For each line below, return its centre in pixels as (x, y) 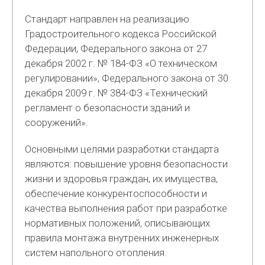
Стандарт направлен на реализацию (107, 19)
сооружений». (57, 122)
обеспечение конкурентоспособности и (116, 193)
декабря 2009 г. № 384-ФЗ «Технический (117, 93)
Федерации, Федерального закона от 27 (116, 49)
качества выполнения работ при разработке (126, 208)
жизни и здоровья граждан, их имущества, (122, 179)
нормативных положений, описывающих (118, 223)
